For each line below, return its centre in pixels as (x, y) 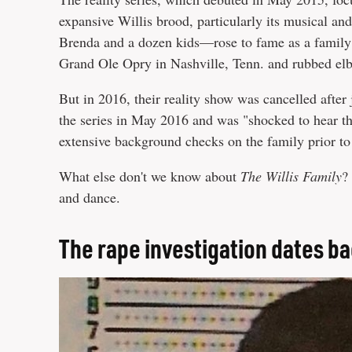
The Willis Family (291, 176)
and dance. (90, 197)
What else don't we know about (150, 176)
